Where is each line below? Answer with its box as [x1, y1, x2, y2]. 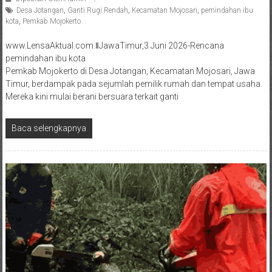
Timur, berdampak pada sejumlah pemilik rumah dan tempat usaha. [5, 78, 262, 89]
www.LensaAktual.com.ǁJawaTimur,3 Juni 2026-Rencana [5, 40, 224, 50]
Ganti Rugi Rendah [67, 5, 128, 15]
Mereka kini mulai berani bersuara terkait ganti [5, 91, 178, 101]
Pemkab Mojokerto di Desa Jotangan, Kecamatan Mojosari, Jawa [5, 66, 255, 76]
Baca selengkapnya [11, 123, 86, 133]
